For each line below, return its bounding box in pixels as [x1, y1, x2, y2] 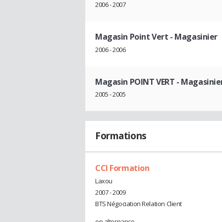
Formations [95, 129, 147, 143]
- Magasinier [168, 31, 218, 42]
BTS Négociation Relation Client [95, 199, 182, 208]
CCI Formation [95, 163, 150, 174]
